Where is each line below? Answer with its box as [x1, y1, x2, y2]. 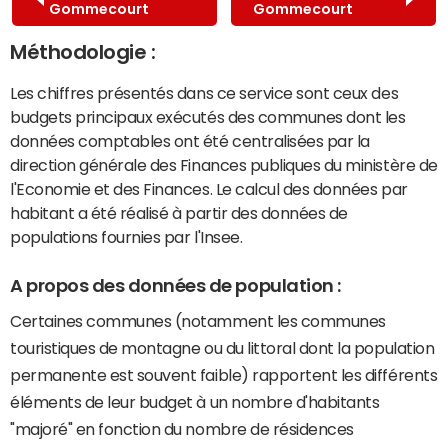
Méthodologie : [10, 42, 156, 63]
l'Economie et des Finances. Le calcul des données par [10, 181, 408, 198]
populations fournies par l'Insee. [10, 229, 243, 246]
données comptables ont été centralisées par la [10, 133, 370, 150]
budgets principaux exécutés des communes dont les [10, 109, 406, 126]
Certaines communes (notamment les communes [10, 312, 386, 329]
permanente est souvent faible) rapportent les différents [10, 366, 438, 383]
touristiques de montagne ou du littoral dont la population [10, 339, 435, 356]
